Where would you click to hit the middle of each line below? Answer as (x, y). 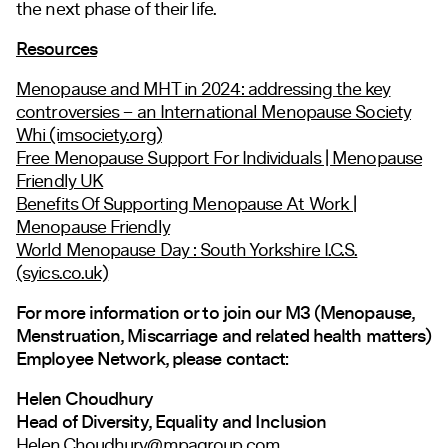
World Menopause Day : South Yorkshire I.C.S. (187, 249)
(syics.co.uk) (62, 272)
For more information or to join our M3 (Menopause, (215, 313)
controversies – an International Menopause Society (214, 111)
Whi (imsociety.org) (89, 134)
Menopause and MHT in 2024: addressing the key (203, 88)
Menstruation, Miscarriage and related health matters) (224, 336)
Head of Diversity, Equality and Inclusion (171, 422)
